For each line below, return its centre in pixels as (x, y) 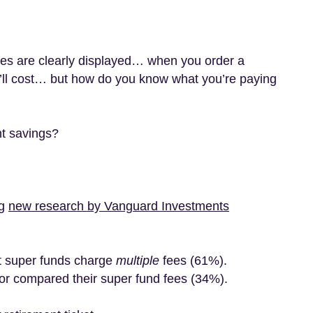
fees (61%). (193, 261)
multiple (138, 261)
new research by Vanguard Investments (119, 206)
